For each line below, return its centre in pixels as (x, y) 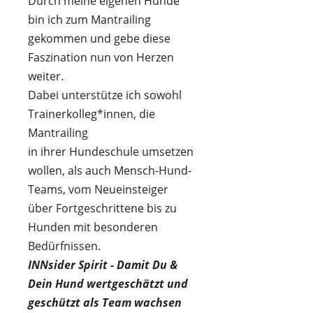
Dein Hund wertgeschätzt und (108, 284)
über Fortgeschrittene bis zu (102, 208)
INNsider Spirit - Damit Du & (103, 265)
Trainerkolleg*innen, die (92, 114)
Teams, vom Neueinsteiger (98, 189)
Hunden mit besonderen (93, 227)
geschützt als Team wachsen (105, 303)
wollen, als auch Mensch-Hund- (110, 170)
